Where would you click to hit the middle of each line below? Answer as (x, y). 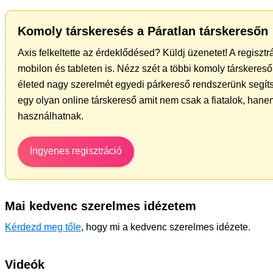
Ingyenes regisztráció (76, 151)
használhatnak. (51, 116)
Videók (25, 264)
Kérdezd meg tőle (43, 227)
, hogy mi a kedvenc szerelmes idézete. (166, 227)
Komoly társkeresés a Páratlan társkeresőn (143, 31)
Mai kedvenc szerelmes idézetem (101, 206)
